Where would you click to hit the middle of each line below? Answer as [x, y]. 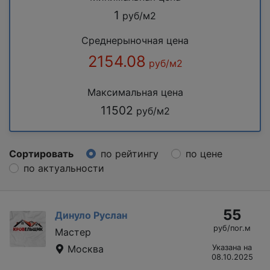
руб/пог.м [232, 228]
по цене [204, 153]
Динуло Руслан [91, 215]
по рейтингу [130, 153]
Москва [84, 249]
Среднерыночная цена [135, 40]
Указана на [232, 247]
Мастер [73, 232]
